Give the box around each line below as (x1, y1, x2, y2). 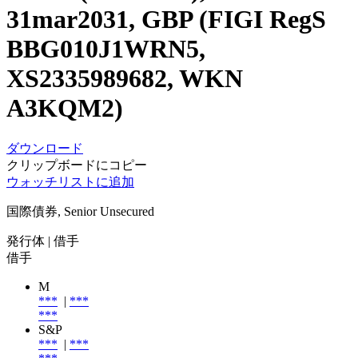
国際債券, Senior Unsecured (6, 204, 154, 218)
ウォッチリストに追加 (6, 174, 134, 189)
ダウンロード (6, 141, 83, 155)
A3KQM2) (6, 93, 123, 123)
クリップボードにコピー (6, 157, 147, 172)
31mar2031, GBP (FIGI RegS (6, 5, 326, 34)
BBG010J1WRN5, (6, 34, 205, 64)
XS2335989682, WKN (6, 64, 243, 93)
